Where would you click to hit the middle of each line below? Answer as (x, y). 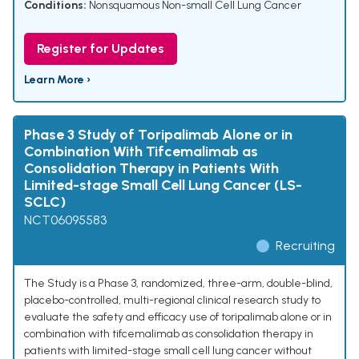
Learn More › (57, 80)
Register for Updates (101, 49)
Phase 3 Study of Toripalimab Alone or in (158, 135)
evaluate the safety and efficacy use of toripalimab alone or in (178, 317)
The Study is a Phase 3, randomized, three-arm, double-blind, (178, 284)
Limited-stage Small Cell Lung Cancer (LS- (163, 186)
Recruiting (305, 246)
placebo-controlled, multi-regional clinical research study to (172, 301)
